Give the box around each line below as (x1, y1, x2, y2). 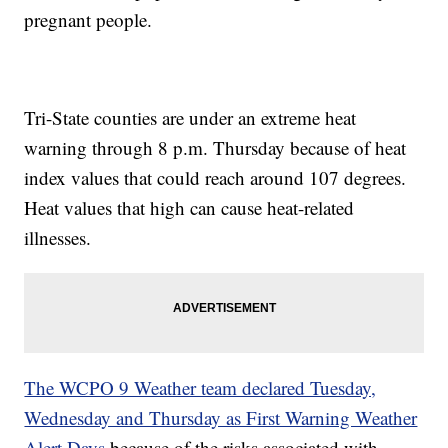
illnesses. (24, 225, 92, 251)
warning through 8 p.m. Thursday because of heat (24, 135, 407, 161)
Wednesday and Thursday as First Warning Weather (24, 405, 418, 431)
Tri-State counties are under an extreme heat (24, 105, 357, 131)
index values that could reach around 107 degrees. (24, 165, 407, 191)
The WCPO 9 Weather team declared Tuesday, (24, 375, 377, 401)
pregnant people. (24, 7, 153, 33)
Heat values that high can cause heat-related (24, 195, 355, 221)
